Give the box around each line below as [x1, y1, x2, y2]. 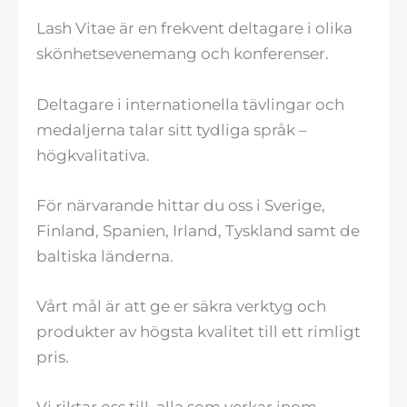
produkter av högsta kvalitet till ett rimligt [36, 322, 361, 341]
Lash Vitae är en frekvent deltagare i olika [36, 19, 352, 38]
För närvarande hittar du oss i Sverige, [36, 195, 325, 214]
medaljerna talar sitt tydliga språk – [36, 120, 307, 139]
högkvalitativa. [36, 145, 150, 164]
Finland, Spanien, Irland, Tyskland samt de [36, 221, 360, 240]
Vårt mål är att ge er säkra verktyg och [36, 296, 326, 315]
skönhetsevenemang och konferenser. [36, 45, 329, 64]
